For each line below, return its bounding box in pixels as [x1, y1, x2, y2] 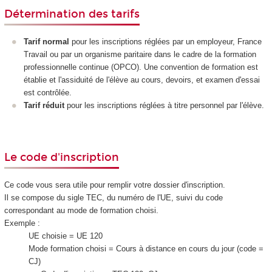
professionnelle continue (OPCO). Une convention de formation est [24, 63, 258, 72]
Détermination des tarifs [4, 7, 140, 21]
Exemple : [4, 219, 40, 228]
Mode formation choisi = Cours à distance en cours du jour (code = [28, 244, 263, 254]
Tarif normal [24, 37, 69, 47]
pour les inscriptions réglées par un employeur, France [69, 37, 262, 47]
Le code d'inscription [4, 150, 119, 164]
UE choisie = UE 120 [28, 231, 103, 241]
